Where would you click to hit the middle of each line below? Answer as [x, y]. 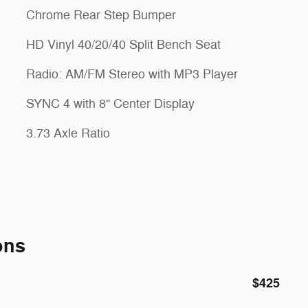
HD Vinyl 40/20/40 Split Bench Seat [123, 45]
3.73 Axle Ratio [68, 133]
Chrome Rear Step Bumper [101, 15]
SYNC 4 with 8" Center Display [110, 104]
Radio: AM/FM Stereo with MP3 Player [132, 74]
